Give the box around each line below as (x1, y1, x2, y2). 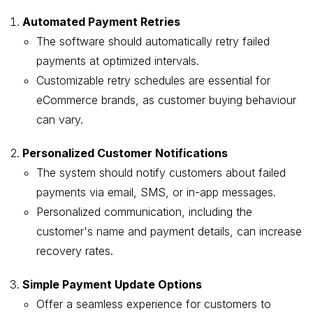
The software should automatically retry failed (36, 34, 270, 48)
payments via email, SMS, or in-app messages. (36, 185, 276, 199)
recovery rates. (36, 244, 113, 258)
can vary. (36, 112, 83, 126)
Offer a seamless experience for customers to (36, 297, 271, 311)
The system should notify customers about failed (36, 166, 286, 180)
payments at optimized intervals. (36, 54, 199, 68)
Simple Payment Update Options (22, 277, 202, 291)
